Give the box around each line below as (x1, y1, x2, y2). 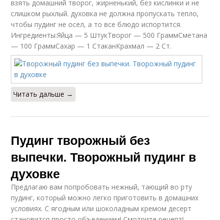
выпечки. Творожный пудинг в (11, 148, 196, 165)
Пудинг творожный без (11, 131, 150, 149)
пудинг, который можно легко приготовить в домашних (11, 193, 199, 202)
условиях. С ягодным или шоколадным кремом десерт (11, 204, 192, 213)
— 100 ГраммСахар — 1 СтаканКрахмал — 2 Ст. (11, 41, 172, 51)
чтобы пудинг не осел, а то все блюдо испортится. (11, 20, 182, 29)
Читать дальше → (13, 89, 74, 99)
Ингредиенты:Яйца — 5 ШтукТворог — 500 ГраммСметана (11, 30, 208, 40)
